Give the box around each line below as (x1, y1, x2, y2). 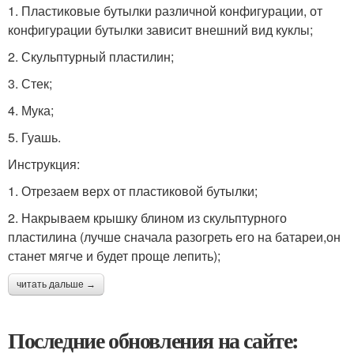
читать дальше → (17, 279, 96, 290)
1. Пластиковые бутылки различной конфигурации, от (8, 2, 322, 20)
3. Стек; (8, 74, 52, 92)
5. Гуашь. (8, 128, 61, 146)
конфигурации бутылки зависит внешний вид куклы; (8, 21, 313, 39)
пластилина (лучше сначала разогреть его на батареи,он (8, 228, 341, 246)
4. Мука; (8, 101, 54, 119)
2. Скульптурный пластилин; (8, 47, 174, 66)
